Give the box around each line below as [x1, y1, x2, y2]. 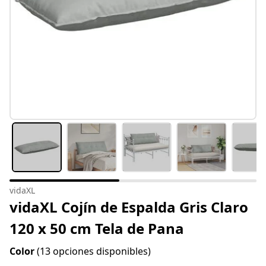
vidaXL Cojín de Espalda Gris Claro [9, 197, 248, 217]
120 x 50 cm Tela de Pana [9, 218, 184, 239]
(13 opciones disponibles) [37, 245, 151, 258]
